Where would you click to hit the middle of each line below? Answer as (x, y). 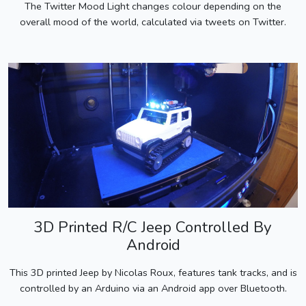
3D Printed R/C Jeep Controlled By (153, 227)
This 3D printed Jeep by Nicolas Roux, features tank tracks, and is (153, 272)
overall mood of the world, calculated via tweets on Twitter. (153, 22)
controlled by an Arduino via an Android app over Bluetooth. (153, 288)
